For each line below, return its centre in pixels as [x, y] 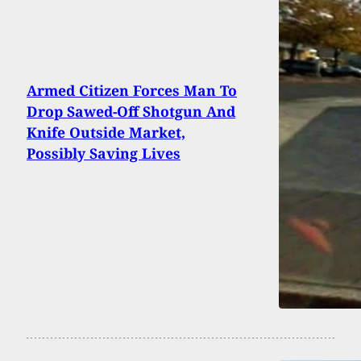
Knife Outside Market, [106, 132]
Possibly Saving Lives [104, 153]
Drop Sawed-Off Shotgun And [131, 111]
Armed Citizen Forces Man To [132, 90]
